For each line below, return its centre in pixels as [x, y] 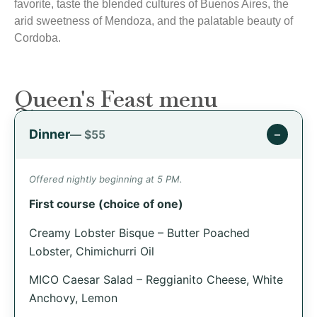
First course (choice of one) [106, 204]
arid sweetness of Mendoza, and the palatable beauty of [154, 21]
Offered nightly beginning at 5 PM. [106, 179]
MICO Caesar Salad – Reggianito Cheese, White [156, 280]
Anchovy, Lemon [73, 298]
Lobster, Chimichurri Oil [92, 251]
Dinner [50, 134]
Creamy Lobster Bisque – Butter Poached [139, 232]
